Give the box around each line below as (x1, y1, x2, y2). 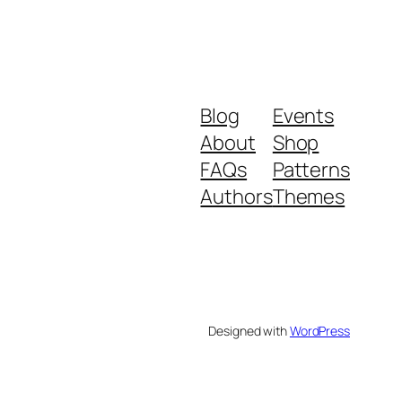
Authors (200, 183, 273, 211)
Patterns (272, 156, 350, 184)
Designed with (208, 322, 290, 340)
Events (272, 102, 335, 130)
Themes (272, 183, 345, 211)
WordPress (289, 322, 350, 340)
